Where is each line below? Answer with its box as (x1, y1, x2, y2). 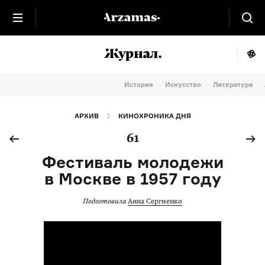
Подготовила (83, 197, 126, 205)
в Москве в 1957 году (44, 169, 221, 188)
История (124, 80, 153, 89)
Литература (213, 80, 253, 89)
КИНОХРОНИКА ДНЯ (118, 112, 191, 120)
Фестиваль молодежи (41, 152, 224, 172)
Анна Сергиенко (128, 197, 182, 205)
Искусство (165, 80, 201, 89)
